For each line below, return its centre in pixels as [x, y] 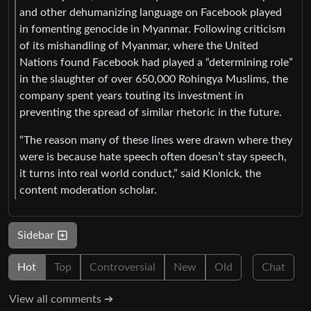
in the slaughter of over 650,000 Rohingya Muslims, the [154, 79]
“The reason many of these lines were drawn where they [156, 140]
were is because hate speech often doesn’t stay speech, [153, 157]
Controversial [123, 268]
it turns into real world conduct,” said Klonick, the [140, 173]
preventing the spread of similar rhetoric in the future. [151, 112]
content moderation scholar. [88, 190]
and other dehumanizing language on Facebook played [151, 12]
